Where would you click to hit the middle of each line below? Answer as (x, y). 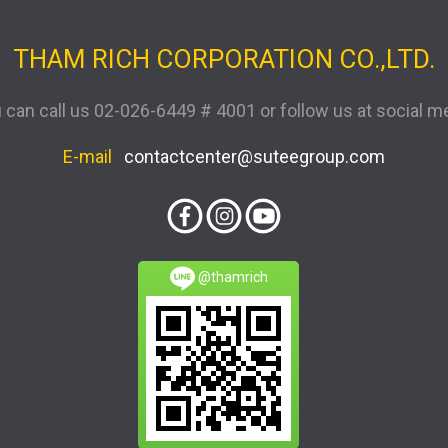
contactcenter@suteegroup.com (254, 156)
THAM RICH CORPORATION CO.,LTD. (224, 59)
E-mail (93, 156)
